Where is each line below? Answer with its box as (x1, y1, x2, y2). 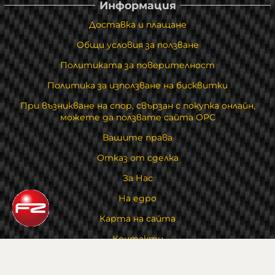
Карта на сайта (99, 213, 176, 225)
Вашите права (103, 132, 172, 144)
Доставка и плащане (88, 19, 187, 31)
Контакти (112, 233, 163, 245)
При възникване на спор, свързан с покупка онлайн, (20, 100, 255, 112)
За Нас (122, 172, 153, 184)
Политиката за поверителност (60, 60, 215, 71)
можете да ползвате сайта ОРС (60, 112, 215, 123)
